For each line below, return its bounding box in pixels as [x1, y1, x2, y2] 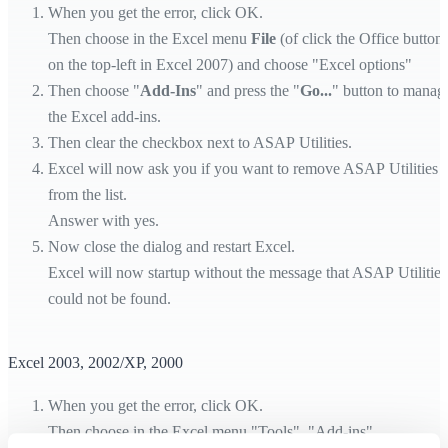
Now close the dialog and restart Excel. [48, 237, 295, 255]
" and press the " [196, 81, 300, 99]
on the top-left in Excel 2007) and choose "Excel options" [48, 55, 412, 73]
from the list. [48, 185, 127, 203]
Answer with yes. [48, 211, 159, 229]
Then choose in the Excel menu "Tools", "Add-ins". [48, 422, 377, 440]
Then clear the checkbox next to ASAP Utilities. [48, 133, 352, 151]
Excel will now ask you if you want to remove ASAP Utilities [48, 159, 438, 177]
